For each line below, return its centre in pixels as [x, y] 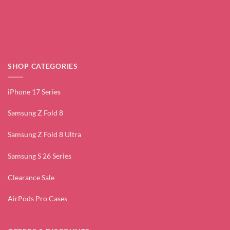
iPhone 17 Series [34, 91]
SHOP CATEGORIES [43, 66]
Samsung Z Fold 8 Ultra [44, 135]
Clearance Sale [31, 177]
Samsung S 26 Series [40, 156]
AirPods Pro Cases [37, 199]
